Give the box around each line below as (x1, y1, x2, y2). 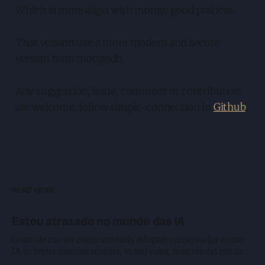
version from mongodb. (15, 51, 124, 65)
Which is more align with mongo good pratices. (15, 3, 236, 17)
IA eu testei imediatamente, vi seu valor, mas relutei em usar (12, 246, 251, 257)
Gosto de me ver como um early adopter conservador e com (12, 234, 244, 245)
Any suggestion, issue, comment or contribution (15, 84, 241, 98)
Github (213, 100, 245, 114)
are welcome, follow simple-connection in (15, 100, 214, 114)
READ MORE (12, 186, 56, 195)
